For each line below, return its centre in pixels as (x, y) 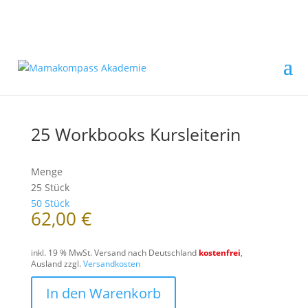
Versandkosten (111, 264)
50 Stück (50, 203)
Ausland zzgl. (57, 264)
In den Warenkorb (103, 293)
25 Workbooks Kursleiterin (135, 134)
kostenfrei (219, 253)
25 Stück (50, 187)
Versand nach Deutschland (146, 253)
